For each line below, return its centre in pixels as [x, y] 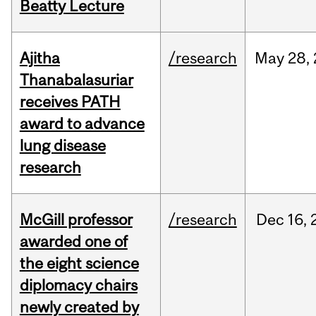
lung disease [62, 146]
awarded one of [73, 242]
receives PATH [70, 102]
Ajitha [39, 58]
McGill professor [76, 220]
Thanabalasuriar [76, 80]
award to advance [82, 124]
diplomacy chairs [78, 285]
